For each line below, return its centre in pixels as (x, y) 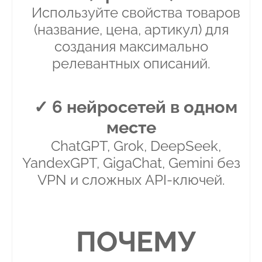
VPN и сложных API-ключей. (131, 180)
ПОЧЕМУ (136, 242)
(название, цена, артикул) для (131, 30)
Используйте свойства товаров (136, 13)
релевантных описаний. (131, 64)
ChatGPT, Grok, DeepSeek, (136, 146)
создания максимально (131, 47)
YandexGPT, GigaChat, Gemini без (131, 163)
